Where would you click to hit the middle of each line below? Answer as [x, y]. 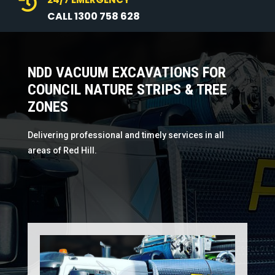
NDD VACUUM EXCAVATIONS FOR [126, 73]
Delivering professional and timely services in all [126, 135]
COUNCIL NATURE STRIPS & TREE [127, 90]
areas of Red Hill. [62, 151]
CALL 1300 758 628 [94, 16]
